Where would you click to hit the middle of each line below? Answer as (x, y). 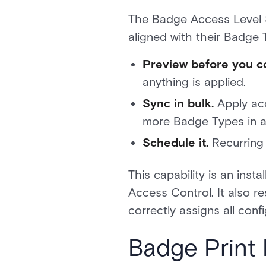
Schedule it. (175, 142)
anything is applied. (194, 82)
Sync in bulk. (178, 103)
